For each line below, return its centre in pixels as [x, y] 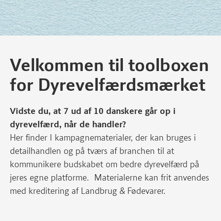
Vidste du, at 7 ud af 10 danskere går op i [93, 111]
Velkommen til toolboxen [110, 65]
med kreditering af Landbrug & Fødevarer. [88, 191]
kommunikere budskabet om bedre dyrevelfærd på [105, 164]
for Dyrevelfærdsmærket [108, 85]
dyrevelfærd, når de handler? [69, 124]
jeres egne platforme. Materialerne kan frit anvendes [110, 178]
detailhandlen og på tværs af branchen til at [92, 151]
